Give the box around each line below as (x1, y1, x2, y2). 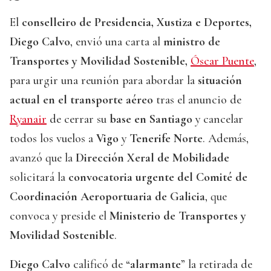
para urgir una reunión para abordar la (10, 73, 198, 88)
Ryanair (10, 112, 47, 127)
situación (198, 73, 242, 88)
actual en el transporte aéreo (10, 93, 153, 108)
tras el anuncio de (153, 93, 241, 108)
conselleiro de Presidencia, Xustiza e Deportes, (22, 15, 252, 30)
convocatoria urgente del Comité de (68, 170, 247, 185)
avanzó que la (10, 151, 76, 166)
